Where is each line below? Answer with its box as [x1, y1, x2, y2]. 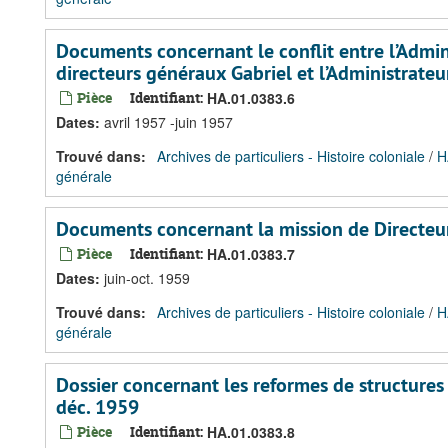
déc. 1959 [56, 394, 139, 420]
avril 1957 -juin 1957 [104, 112, 233, 132]
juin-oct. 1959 [104, 268, 190, 288]
